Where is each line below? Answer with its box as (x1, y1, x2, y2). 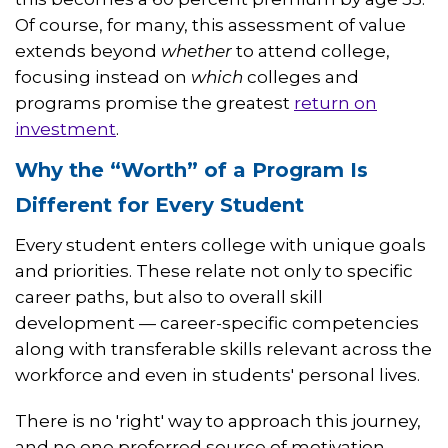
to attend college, (232, 41, 390, 62)
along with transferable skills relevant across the (15, 339, 432, 360)
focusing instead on (15, 67, 191, 88)
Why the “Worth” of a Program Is (15, 158, 368, 183)
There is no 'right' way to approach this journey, (15, 411, 421, 432)
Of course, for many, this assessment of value (15, 15, 406, 36)
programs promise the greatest (15, 93, 294, 114)
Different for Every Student (15, 193, 304, 218)
